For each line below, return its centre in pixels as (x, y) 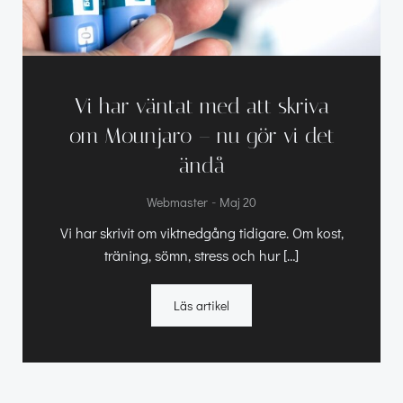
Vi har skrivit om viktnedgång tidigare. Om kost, (201, 232)
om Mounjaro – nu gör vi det (201, 135)
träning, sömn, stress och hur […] (201, 255)
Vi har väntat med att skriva (201, 106)
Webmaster (177, 201)
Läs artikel (201, 305)
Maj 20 (238, 201)
